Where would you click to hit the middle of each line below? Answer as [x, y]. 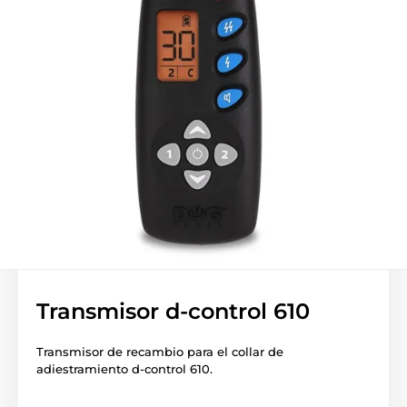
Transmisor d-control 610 [173, 312]
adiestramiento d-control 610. [124, 369]
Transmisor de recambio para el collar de [160, 352]
